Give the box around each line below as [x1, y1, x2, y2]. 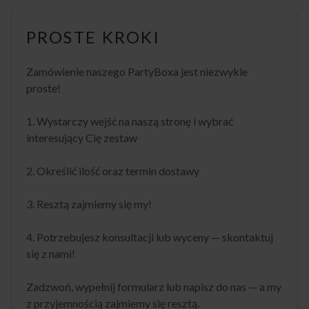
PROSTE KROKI [26, 26, 161, 47]
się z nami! [26, 246, 75, 260]
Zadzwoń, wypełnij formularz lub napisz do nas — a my [26, 279, 281, 293]
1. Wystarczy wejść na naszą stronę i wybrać [26, 114, 233, 128]
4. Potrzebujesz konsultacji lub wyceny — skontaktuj [26, 230, 273, 243]
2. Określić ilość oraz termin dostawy [26, 163, 199, 177]
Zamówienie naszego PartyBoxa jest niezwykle [26, 64, 248, 78]
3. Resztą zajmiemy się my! [26, 197, 152, 210]
